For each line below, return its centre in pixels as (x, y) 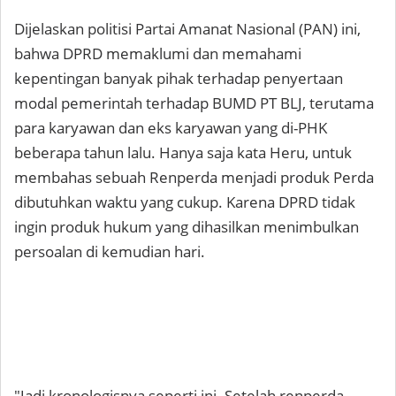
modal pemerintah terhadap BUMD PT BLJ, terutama (194, 103)
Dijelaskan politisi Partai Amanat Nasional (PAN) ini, (187, 29)
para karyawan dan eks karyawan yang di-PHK (171, 128)
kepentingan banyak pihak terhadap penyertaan (179, 79)
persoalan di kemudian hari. (110, 252)
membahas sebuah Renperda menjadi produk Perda (194, 178)
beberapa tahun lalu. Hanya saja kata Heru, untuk (183, 153)
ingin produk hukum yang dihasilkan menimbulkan (187, 227)
